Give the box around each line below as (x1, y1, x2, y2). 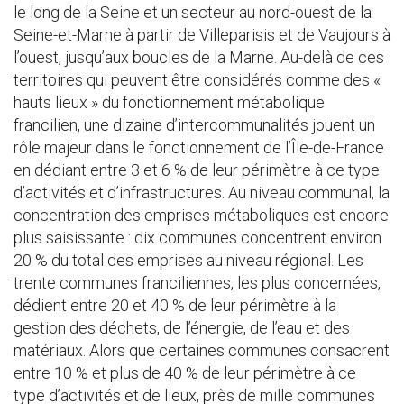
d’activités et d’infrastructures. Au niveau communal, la (14, 183, 390, 202)
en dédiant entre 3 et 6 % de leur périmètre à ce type (14, 161, 380, 179)
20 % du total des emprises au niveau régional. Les (14, 251, 363, 270)
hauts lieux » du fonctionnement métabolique (14, 93, 325, 112)
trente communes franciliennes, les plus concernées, (14, 273, 381, 292)
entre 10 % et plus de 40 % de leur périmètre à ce (14, 363, 356, 382)
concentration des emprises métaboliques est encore (14, 206, 389, 225)
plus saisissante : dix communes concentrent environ (14, 228, 381, 247)
